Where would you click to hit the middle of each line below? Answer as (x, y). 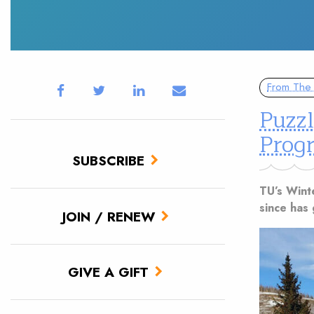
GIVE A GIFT (108, 272)
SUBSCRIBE (108, 161)
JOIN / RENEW (108, 216)
